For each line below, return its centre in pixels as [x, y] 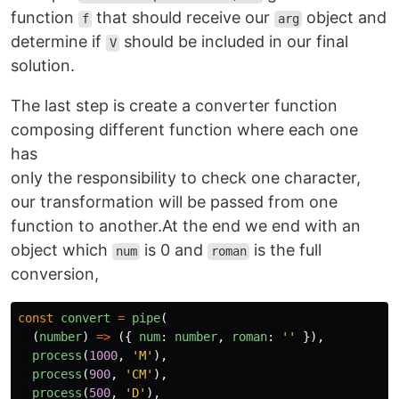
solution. [43, 66]
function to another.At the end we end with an [186, 226]
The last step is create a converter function [174, 106]
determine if [58, 42]
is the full [286, 250]
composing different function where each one [184, 130]
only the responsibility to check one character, [186, 178]
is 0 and [174, 250]
